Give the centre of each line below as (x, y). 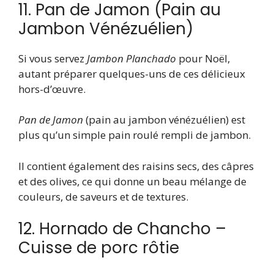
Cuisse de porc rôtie (99, 248)
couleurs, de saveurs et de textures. (103, 196)
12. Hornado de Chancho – (122, 229)
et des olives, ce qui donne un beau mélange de (132, 181)
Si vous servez (53, 58)
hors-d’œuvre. (52, 89)
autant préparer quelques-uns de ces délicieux (132, 73)
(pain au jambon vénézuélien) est (165, 120)
